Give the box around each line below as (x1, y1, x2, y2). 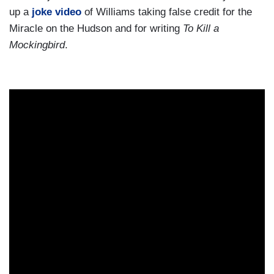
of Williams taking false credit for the (81, 6, 252, 18)
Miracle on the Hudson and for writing (9, 23, 183, 35)
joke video (32, 6, 81, 18)
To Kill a (183, 23, 219, 35)
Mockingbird (9, 39, 65, 51)
